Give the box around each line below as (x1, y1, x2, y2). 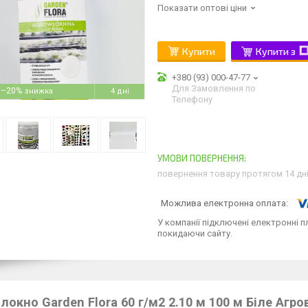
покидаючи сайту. (157, 228, 232, 239)
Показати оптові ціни (157, 3, 247, 13)
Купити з (256, 45, 296, 57)
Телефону (172, 94, 212, 104)
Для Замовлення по (172, 83, 256, 93)
